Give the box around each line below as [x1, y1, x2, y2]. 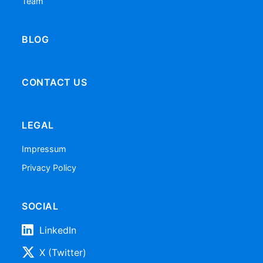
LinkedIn [39, 224, 77, 236]
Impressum [22, 143, 67, 154]
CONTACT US [22, 76, 87, 88]
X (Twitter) [39, 246, 87, 258]
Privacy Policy [22, 163, 77, 173]
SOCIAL [22, 200, 59, 212]
